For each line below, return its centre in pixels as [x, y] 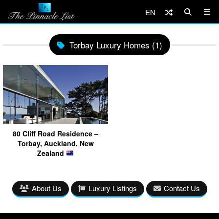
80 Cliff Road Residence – [55, 133]
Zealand [52, 153]
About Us [46, 188]
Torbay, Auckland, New [55, 143]
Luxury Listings [112, 188]
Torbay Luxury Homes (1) [116, 45]
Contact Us [182, 188]
